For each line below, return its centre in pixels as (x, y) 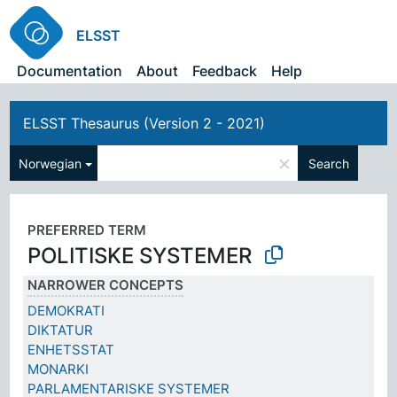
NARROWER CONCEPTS (106, 284)
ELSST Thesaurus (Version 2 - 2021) (144, 123)
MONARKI (58, 369)
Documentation (70, 71)
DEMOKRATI (66, 310)
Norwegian (51, 163)
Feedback (225, 71)
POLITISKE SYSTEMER (140, 255)
